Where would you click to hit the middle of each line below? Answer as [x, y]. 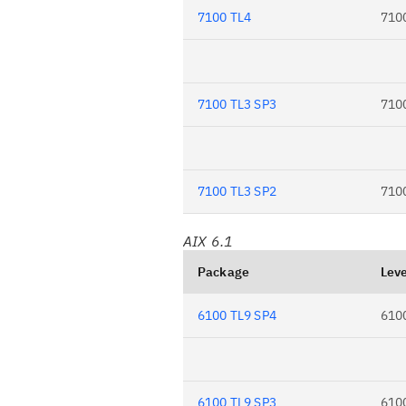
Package [224, 272]
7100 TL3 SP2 [237, 191]
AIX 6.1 [208, 241]
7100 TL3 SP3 [237, 104]
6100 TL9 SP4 [237, 315]
